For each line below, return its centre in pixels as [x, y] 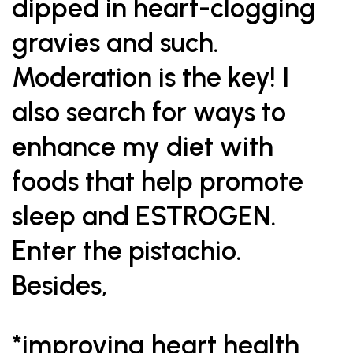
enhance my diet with [143, 147]
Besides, [60, 286]
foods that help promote [161, 182]
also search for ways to [149, 112]
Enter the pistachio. [127, 251]
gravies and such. [115, 43]
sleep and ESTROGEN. [144, 216]
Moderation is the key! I [150, 78]
